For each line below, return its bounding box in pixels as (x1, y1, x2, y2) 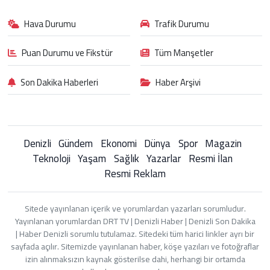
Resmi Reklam (104, 164, 166, 183)
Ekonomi (100, 134, 137, 153)
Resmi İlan (188, 149, 233, 168)
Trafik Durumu (154, 15, 209, 32)
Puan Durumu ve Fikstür (22, 45, 113, 61)
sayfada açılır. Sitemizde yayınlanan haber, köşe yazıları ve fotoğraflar (11, 239, 259, 254)
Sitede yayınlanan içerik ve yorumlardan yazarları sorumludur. (24, 201, 246, 216)
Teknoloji (32, 149, 71, 168)
